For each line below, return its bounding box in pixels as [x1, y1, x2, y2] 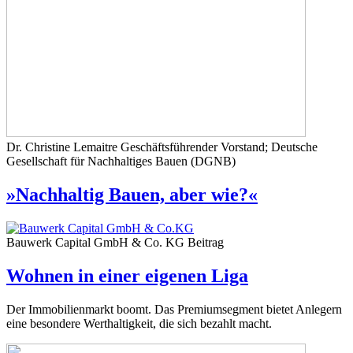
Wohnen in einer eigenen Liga [6, 266, 248, 287]
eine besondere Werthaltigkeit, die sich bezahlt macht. [6, 317, 272, 330]
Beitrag [188, 236, 224, 250]
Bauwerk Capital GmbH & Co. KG [6, 236, 188, 250]
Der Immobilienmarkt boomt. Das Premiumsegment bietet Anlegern [6, 303, 342, 316]
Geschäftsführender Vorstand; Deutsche [121, 140, 318, 154]
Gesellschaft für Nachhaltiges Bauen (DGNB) [6, 154, 236, 169]
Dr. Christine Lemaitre [6, 140, 121, 154]
